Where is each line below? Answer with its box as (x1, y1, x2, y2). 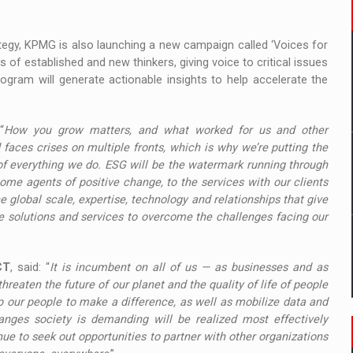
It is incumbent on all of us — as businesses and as (50, 260, 329, 274)
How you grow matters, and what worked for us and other (4, 123, 329, 137)
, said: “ (10, 260, 50, 274)
